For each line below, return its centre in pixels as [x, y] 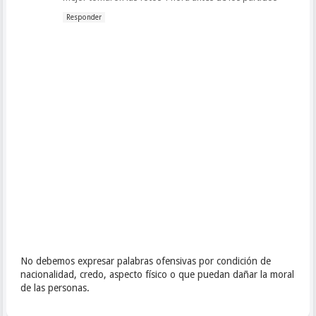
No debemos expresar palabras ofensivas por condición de [145, 261]
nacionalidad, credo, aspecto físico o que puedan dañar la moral [157, 274]
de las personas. [55, 287]
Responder [84, 17]
